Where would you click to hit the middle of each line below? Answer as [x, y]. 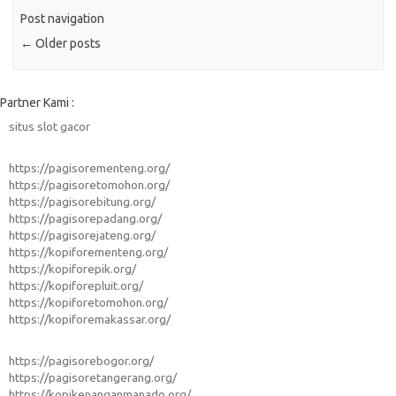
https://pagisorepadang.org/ [85, 219]
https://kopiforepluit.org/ [76, 286]
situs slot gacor [49, 127]
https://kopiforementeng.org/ [88, 252]
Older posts [67, 44]
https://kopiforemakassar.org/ [90, 320]
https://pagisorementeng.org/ [89, 168]
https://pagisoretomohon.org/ [89, 185]
